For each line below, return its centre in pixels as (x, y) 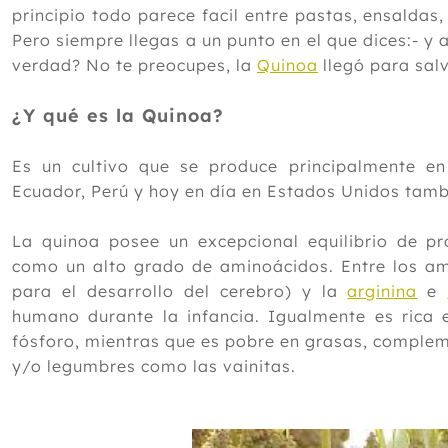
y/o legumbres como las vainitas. (154, 366)
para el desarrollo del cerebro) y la (180, 291)
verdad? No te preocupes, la (134, 65)
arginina (382, 291)
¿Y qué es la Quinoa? (118, 115)
